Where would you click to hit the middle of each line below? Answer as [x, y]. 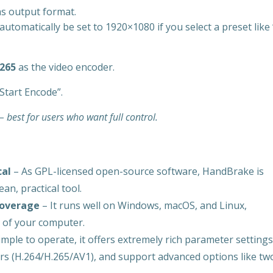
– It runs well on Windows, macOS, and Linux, [143, 205]
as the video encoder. [65, 67]
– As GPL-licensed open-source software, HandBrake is [137, 171]
